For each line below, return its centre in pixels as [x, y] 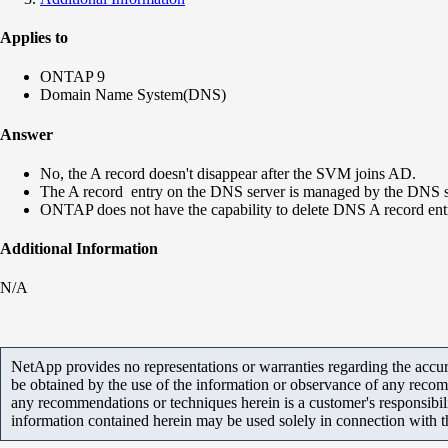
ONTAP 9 [72, 77]
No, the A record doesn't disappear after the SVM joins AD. [228, 173]
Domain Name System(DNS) [133, 95]
